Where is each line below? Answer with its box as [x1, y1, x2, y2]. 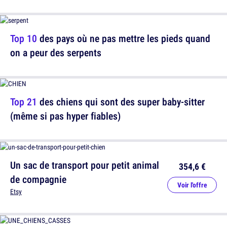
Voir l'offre [177, 180, 207, 190]
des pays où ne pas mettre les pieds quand [37, 31, 210, 46]
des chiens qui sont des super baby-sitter [37, 95, 205, 109]
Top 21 [10, 95, 37, 109]
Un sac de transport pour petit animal [10, 158, 159, 172]
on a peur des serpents [10, 46, 101, 60]
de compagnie [10, 172, 66, 186]
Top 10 [10, 31, 37, 46]
